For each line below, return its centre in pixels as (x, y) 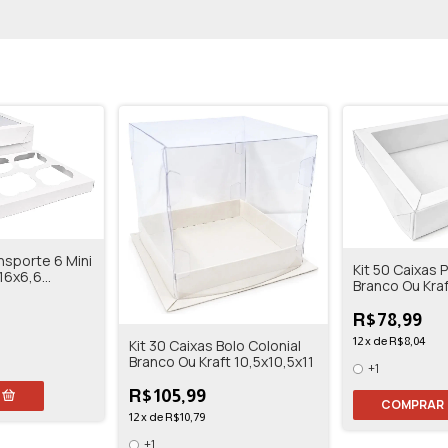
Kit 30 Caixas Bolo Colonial (215, 346)
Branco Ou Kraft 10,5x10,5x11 (222, 362)
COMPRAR (413, 405)
